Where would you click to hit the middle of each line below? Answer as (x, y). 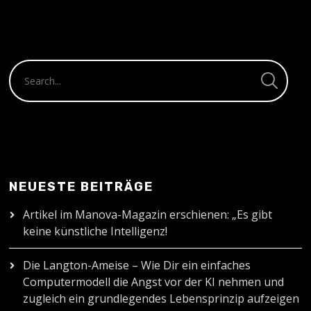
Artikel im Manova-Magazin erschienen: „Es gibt (148, 215)
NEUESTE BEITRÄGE (82, 187)
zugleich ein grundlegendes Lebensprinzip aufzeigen (161, 299)
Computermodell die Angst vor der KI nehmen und (154, 282)
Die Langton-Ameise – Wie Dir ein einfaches (137, 266)
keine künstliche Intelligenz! (95, 232)
